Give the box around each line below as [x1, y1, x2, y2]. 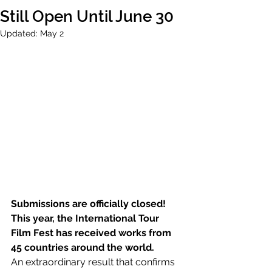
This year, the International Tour [11, 212, 161, 224]
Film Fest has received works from [11, 226, 174, 239]
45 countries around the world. [11, 241, 154, 253]
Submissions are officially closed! [11, 197, 166, 209]
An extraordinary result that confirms [11, 256, 177, 268]
